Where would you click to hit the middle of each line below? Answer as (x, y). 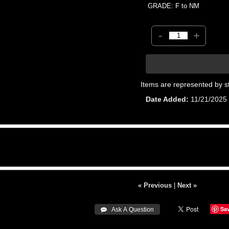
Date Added (166, 99)
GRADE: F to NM (174, 6)
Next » (187, 185)
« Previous (155, 185)
